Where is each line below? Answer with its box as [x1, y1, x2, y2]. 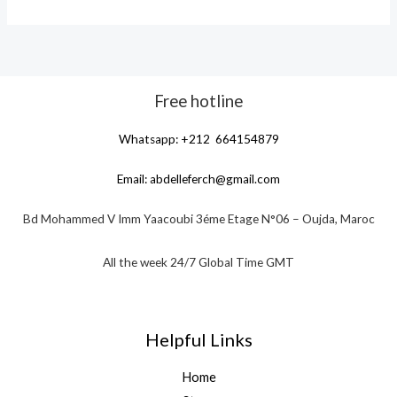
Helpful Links [144, 328, 253, 350]
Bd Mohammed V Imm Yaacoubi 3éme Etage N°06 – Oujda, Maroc [22, 212, 375, 227]
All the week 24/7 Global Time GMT [103, 254, 294, 269]
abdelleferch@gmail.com [150, 172, 280, 187]
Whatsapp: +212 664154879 [118, 132, 279, 147]
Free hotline [154, 91, 243, 112]
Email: [117, 172, 150, 187]
